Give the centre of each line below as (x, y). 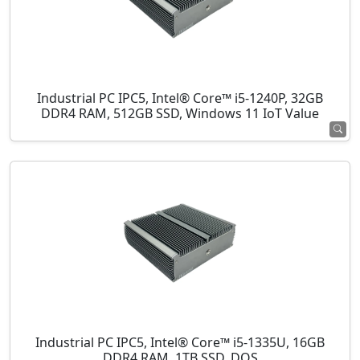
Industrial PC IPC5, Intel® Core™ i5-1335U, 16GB (180, 343)
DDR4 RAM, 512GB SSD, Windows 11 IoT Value (180, 114)
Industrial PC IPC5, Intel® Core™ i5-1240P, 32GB (180, 99)
